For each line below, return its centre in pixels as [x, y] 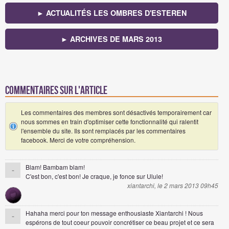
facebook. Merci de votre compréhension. [78, 140]
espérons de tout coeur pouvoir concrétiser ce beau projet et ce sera [120, 222]
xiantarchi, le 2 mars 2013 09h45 [173, 186]
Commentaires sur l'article [56, 91]
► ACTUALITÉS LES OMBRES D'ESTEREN [111, 13]
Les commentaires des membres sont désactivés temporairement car [116, 112]
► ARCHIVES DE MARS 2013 [112, 39]
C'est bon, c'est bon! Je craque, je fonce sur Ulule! [94, 176]
